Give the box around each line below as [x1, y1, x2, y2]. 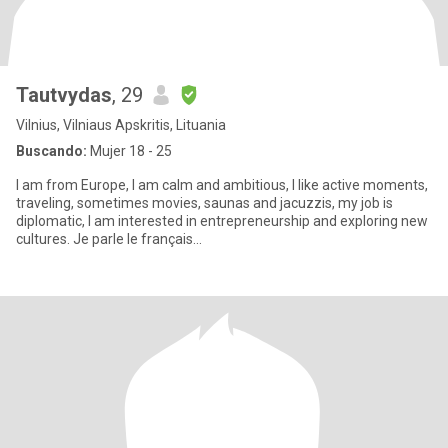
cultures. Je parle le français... [16, 231, 202, 247]
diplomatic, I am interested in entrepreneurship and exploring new [16, 213, 428, 229]
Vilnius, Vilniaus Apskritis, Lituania [16, 117, 226, 133]
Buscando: [16, 143, 87, 159]
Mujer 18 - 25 [87, 143, 172, 159]
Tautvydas [16, 83, 112, 107]
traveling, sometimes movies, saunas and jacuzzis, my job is [16, 195, 393, 211]
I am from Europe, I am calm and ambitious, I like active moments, [16, 177, 428, 193]
